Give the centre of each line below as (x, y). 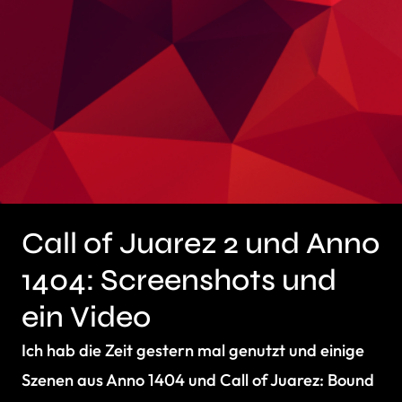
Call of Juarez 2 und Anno (201, 243)
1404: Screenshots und (179, 280)
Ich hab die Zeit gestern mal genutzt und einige (193, 350)
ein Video (86, 317)
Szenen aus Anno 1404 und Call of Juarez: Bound (198, 380)
